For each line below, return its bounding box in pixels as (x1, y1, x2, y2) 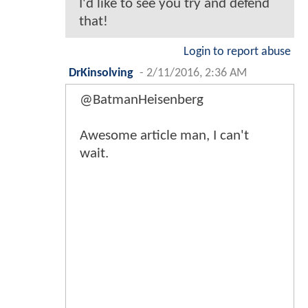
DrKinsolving (69, 67, 133, 80)
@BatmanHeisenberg (80, 93, 203, 108)
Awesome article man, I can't (80, 129, 249, 144)
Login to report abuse (184, 46, 291, 58)
